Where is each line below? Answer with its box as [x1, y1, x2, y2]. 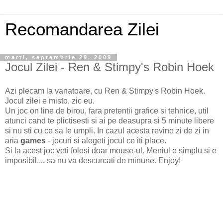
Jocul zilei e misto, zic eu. [5, 96, 95, 105]
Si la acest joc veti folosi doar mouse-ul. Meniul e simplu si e [5, 146, 217, 155]
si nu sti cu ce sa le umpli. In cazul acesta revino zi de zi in [5, 126, 209, 135]
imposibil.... [5, 156, 45, 165]
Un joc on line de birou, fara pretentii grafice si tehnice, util [5, 106, 209, 115]
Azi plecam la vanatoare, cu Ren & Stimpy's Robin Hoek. [5, 86, 205, 95]
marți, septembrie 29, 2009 [5, 54, 112, 60]
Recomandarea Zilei [5, 20, 159, 39]
